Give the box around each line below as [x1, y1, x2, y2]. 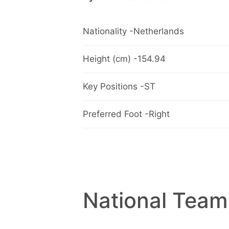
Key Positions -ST [83, 81, 155, 92]
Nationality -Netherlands [83, 26, 184, 37]
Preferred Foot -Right [83, 109, 170, 120]
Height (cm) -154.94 [83, 54, 166, 64]
